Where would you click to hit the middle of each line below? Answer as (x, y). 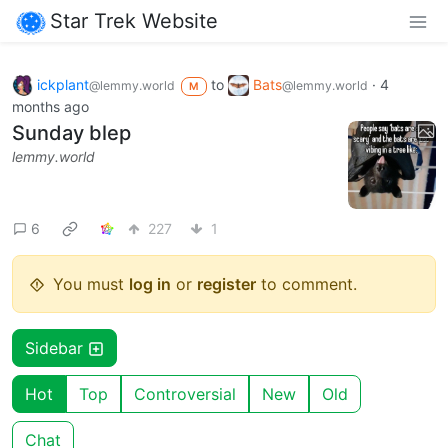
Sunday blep (71, 133)
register (226, 284)
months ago (50, 107)
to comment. (306, 284)
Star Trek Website (134, 20)
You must (91, 284)
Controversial (185, 394)
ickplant (63, 84)
